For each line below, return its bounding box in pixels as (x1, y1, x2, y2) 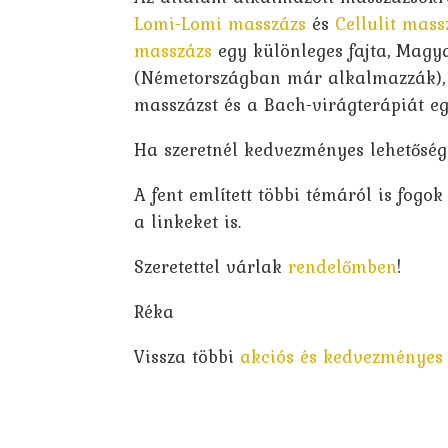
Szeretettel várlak (134, 253, 289, 281)
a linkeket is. (134, 208, 242, 236)
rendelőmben (288, 253, 398, 281)
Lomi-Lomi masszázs (134, 10, 307, 38)
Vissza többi (134, 343, 241, 371)
